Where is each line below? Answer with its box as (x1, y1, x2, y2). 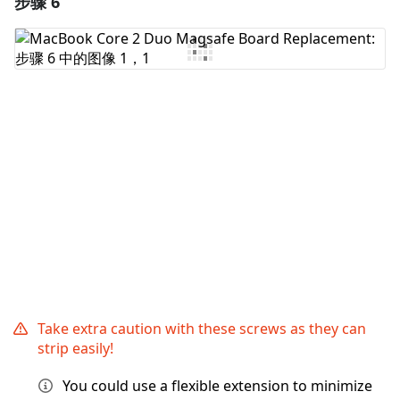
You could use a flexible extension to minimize (62, 376, 372, 396)
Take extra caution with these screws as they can (37, 319, 366, 339)
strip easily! (37, 338, 113, 359)
